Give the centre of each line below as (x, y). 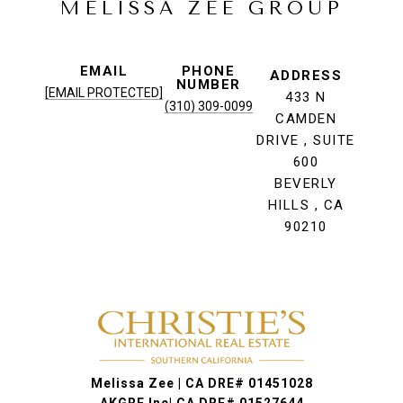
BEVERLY (306, 184)
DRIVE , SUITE (306, 141)
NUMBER (208, 85)
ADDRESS (306, 76)
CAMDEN (306, 119)
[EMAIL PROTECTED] (104, 93)
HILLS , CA (306, 206)
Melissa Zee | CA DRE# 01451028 (201, 384)
